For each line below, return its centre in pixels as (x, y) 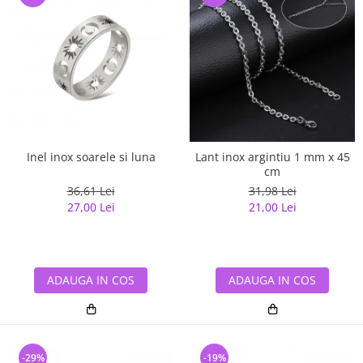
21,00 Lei (272, 207)
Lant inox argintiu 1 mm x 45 (272, 157)
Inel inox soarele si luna (91, 157)
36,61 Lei (91, 191)
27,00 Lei (91, 207)
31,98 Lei (272, 191)
